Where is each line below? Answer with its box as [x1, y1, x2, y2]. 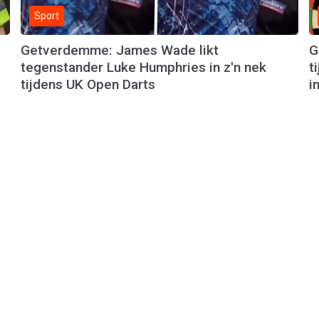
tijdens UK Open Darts [20, 75, 155, 93]
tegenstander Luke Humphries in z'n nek [20, 58, 266, 75]
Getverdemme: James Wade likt [20, 41, 219, 58]
